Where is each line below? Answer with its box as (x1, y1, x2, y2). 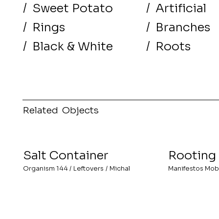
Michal (109, 164, 130, 173)
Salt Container (22, 148, 109, 163)
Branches (155, 19, 211, 35)
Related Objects (22, 104, 99, 116)
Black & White (32, 39, 113, 54)
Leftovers (73, 164, 104, 173)
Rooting (168, 148, 217, 163)
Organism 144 (22, 164, 68, 173)
